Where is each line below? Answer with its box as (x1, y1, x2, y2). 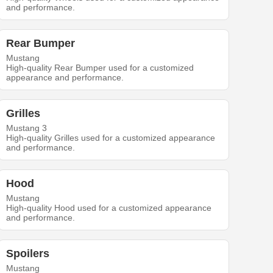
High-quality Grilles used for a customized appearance (6, 132, 216, 143)
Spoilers (6, 247, 50, 260)
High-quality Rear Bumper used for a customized (6, 62, 194, 73)
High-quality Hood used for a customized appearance (6, 202, 212, 213)
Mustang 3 (6, 122, 48, 133)
